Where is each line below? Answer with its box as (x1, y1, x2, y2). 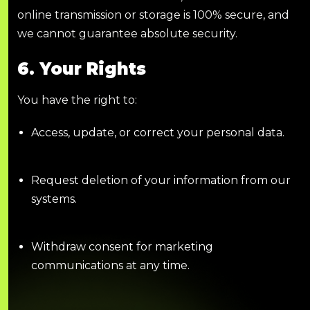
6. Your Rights (17, 58, 146, 79)
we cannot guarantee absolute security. (17, 26, 237, 40)
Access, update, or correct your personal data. (31, 125, 284, 139)
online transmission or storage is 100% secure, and (17, 8, 289, 21)
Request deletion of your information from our (31, 173, 291, 187)
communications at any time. (31, 258, 190, 272)
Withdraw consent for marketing (31, 239, 213, 253)
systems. (31, 192, 77, 206)
